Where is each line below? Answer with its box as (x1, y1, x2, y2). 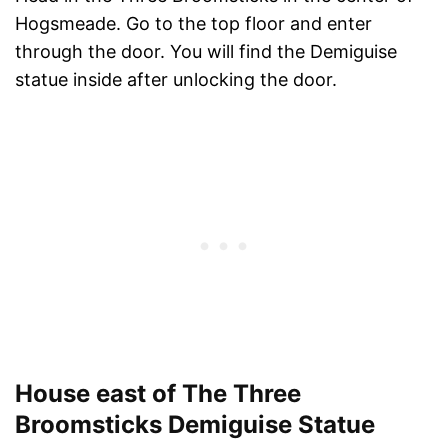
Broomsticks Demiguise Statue (15, 409, 375, 439)
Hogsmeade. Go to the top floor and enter (15, 12, 372, 34)
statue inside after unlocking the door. (15, 68, 337, 90)
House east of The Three (15, 378, 301, 408)
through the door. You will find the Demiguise (15, 40, 397, 62)
